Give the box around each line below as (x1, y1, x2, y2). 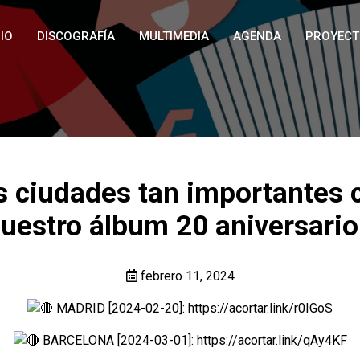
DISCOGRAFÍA (37, 29, 115, 43)
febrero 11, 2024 (137, 268, 235, 284)
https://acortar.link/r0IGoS (188, 301, 333, 316)
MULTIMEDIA (139, 29, 209, 43)
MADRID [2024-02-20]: (53, 301, 188, 316)
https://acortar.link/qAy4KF (196, 333, 347, 348)
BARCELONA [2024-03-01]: (39, 333, 197, 348)
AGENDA (233, 29, 281, 43)
